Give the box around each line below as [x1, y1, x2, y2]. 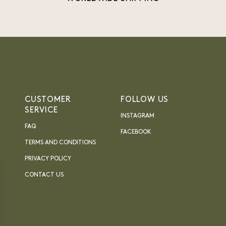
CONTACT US [25, 172, 64, 179]
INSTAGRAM [121, 113, 154, 120]
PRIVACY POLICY [25, 156, 71, 162]
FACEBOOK [121, 129, 151, 136]
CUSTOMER [25, 96, 71, 104]
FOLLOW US [121, 96, 169, 104]
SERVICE [25, 106, 58, 115]
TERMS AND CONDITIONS [25, 140, 96, 146]
